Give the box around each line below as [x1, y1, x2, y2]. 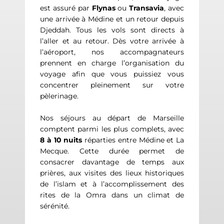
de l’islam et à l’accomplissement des [40, 180, 184, 188]
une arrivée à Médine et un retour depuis [40, 15, 184, 23]
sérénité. [40, 202, 69, 210]
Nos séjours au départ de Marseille [40, 114, 184, 122]
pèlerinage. [40, 92, 78, 100]
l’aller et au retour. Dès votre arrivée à [40, 37, 184, 45]
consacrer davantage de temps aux [40, 158, 184, 166]
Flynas [91, 4, 115, 12]
